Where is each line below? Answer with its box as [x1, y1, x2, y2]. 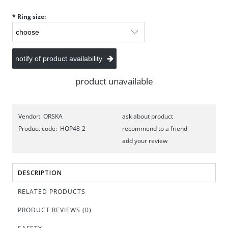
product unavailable [75, 75, 153, 87]
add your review [122, 136, 167, 145]
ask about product [122, 112, 173, 121]
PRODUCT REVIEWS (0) [18, 206, 92, 214]
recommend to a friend [122, 124, 187, 133]
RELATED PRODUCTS [18, 187, 85, 196]
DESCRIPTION [18, 168, 62, 177]
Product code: [18, 124, 57, 133]
